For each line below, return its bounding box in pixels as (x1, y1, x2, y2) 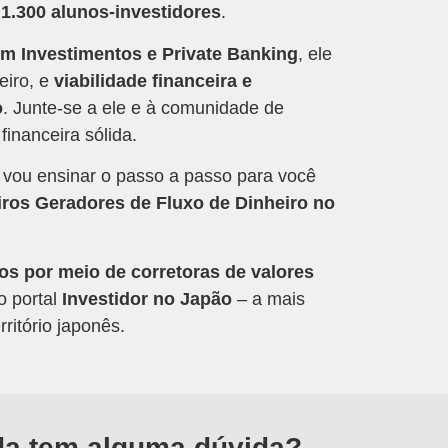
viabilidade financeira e (54, 70, 252, 91)
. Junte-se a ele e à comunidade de (3, 97, 284, 118)
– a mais (232, 288, 305, 309)
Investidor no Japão (62, 288, 232, 309)
